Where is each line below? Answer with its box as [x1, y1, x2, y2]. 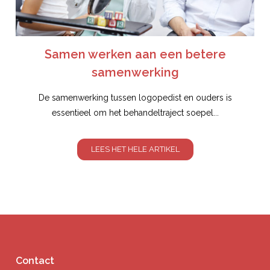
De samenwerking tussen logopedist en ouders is [38, 92, 232, 102]
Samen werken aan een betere [44, 46, 226, 61]
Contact [16, 255, 54, 266]
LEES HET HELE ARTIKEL [90, 144, 180, 154]
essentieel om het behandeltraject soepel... [51, 107, 219, 118]
